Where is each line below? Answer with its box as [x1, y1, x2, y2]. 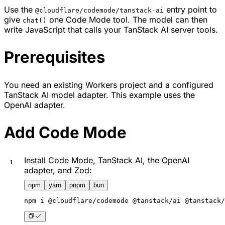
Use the [4, 4, 35, 15]
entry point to [164, 4, 217, 15]
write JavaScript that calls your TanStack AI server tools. [4, 24, 218, 35]
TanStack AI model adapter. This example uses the [4, 89, 195, 100]
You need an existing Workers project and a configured [4, 79, 213, 90]
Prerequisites [4, 47, 105, 67]
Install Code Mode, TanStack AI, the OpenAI [24, 155, 189, 165]
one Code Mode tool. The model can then [47, 14, 207, 25]
